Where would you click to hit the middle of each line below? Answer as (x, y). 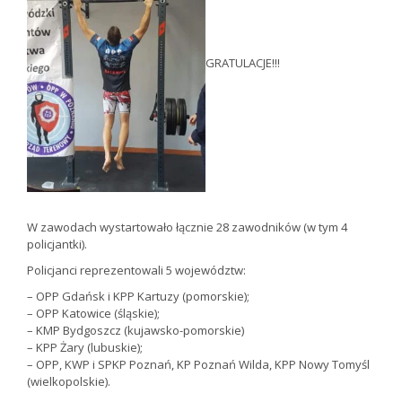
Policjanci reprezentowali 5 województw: (136, 271)
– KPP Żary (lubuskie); (85, 348)
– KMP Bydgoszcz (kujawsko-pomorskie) (135, 331)
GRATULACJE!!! (243, 63)
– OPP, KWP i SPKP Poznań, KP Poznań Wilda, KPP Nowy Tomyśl (198, 365)
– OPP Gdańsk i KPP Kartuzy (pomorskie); (138, 297)
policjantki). (57, 245)
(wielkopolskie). (69, 382)
